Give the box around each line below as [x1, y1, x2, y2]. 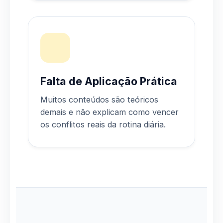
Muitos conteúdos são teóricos [40, 94, 158, 105]
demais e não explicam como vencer [40, 107, 179, 117]
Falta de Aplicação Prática [40, 74, 177, 88]
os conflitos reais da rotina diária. [40, 119, 166, 129]
